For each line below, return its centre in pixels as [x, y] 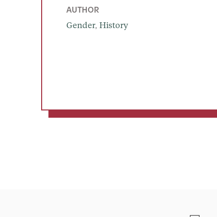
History [114, 26]
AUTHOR [83, 9]
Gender [80, 26]
